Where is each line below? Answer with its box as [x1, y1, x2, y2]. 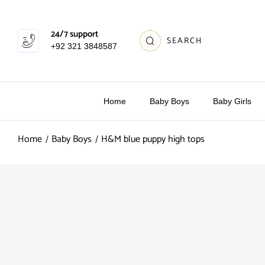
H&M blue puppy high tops [101, 131, 205, 147]
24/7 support [51, 26, 98, 41]
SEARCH [167, 34, 202, 48]
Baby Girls [213, 96, 251, 106]
